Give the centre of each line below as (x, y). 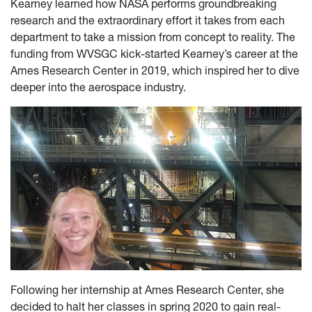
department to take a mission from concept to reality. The (153, 37)
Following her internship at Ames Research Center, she (147, 290)
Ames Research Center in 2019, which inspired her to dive (155, 71)
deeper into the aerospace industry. (100, 87)
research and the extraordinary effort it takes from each (148, 21)
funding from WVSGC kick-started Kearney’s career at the (154, 54)
